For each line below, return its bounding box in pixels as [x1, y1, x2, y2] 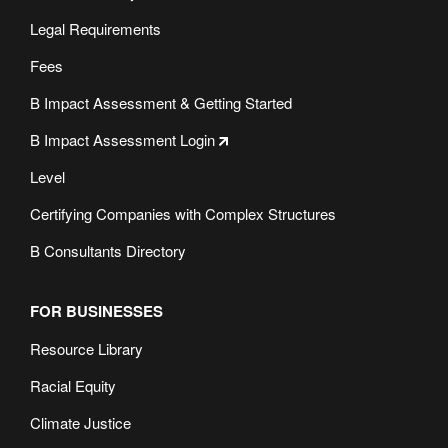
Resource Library [30, 337, 143, 359]
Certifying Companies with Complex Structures [30, 202, 336, 224]
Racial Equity [30, 374, 116, 396]
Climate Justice [30, 411, 131, 433]
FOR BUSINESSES [30, 299, 163, 322]
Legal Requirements [30, 17, 161, 39]
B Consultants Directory [30, 239, 186, 261]
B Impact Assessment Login [30, 128, 215, 150]
